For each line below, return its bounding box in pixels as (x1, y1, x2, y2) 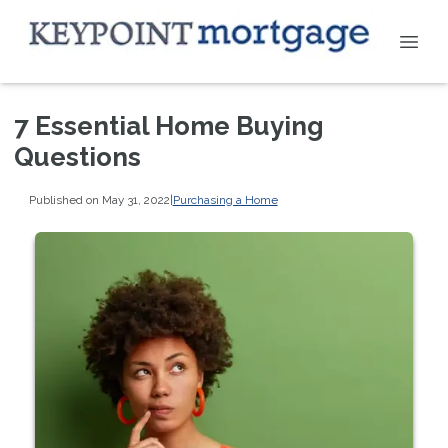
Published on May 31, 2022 (28, 192, 170, 207)
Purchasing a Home (172, 192, 278, 207)
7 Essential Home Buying (14, 111, 324, 141)
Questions (14, 142, 141, 172)
